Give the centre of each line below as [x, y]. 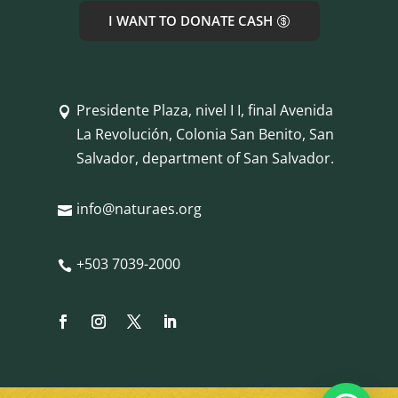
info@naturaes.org [139, 209]
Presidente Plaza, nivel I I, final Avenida [204, 111]
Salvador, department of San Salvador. [205, 159]
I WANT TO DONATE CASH [190, 21]
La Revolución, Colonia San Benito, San [205, 135]
